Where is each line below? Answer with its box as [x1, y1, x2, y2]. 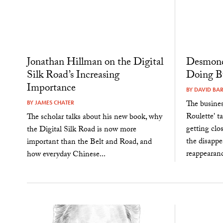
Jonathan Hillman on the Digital [26, 54, 163, 73]
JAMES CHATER [34, 99, 74, 107]
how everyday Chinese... [26, 148, 106, 162]
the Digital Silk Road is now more [26, 123, 136, 137]
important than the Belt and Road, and [26, 135, 152, 149]
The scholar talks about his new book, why [26, 111, 162, 124]
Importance [26, 80, 76, 99]
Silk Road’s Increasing [26, 67, 119, 86]
